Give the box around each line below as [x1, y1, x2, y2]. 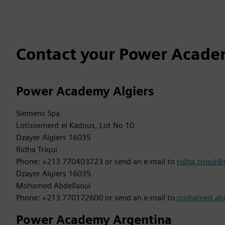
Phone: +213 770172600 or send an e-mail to [16, 193, 177, 202]
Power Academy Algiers [16, 84, 154, 98]
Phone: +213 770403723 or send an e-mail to [16, 157, 177, 166]
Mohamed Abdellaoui [16, 181, 91, 190]
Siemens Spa [16, 108, 60, 118]
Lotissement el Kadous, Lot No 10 [16, 121, 134, 130]
